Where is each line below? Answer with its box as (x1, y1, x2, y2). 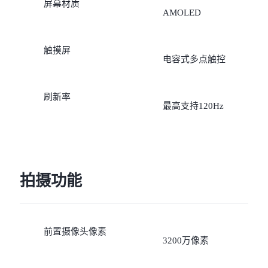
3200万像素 (162, 235, 209, 245)
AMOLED (162, 7, 201, 17)
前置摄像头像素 (43, 226, 106, 236)
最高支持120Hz (162, 100, 224, 111)
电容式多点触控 (162, 54, 226, 64)
